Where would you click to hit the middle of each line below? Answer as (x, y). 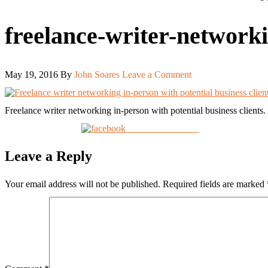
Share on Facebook (162, 128)
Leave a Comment (157, 74)
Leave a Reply (48, 156)
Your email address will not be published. (83, 184)
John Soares (97, 74)
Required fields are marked (215, 184)
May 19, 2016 (31, 74)
